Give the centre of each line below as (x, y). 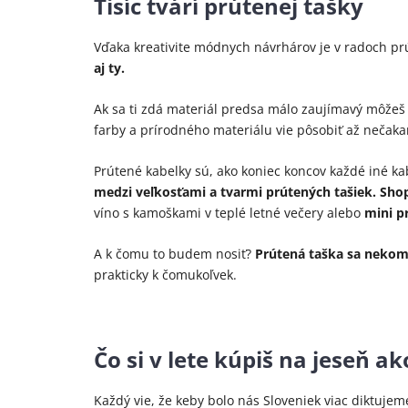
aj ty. (109, 68)
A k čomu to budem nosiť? (174, 254)
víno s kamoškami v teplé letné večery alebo (229, 213)
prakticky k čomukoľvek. (165, 275)
